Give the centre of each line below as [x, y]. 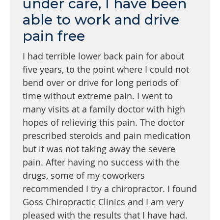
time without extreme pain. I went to [98, 96]
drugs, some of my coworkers [84, 176]
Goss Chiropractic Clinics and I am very [103, 202]
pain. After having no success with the [101, 162]
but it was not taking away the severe [99, 149]
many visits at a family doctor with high [104, 109]
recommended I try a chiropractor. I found [110, 189]
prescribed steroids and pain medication [107, 136]
